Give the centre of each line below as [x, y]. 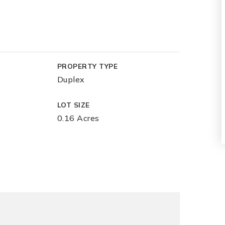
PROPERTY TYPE [87, 66]
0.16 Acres [78, 118]
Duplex [71, 79]
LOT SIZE [73, 105]
